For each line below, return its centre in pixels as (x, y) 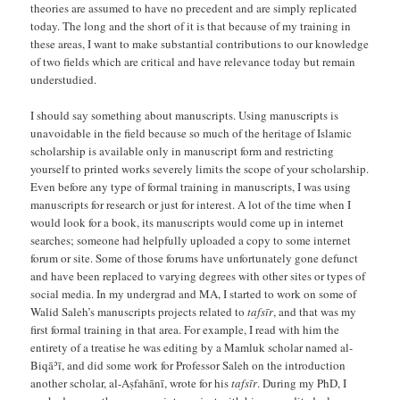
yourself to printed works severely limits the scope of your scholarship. (200, 168)
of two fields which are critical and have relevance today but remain (193, 61)
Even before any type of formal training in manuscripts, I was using (191, 186)
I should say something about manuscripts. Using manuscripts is (185, 115)
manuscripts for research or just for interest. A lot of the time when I (191, 204)
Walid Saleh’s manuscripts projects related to (139, 311)
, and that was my (315, 311)
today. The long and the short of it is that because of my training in (191, 25)
